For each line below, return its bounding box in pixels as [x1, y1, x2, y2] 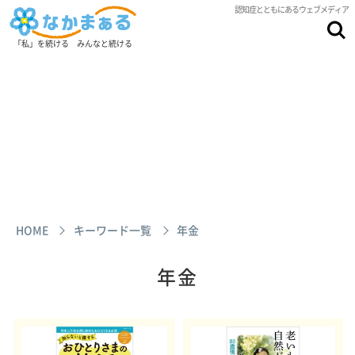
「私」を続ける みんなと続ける [13, 36, 132, 49]
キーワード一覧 [74, 222, 151, 238]
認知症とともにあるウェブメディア [235, 3, 349, 15]
